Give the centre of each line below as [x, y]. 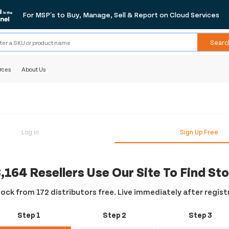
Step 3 [200, 215]
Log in [30, 132]
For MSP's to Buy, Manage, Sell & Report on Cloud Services [121, 14]
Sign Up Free [199, 132]
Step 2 [114, 215]
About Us [34, 69]
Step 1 [29, 215]
